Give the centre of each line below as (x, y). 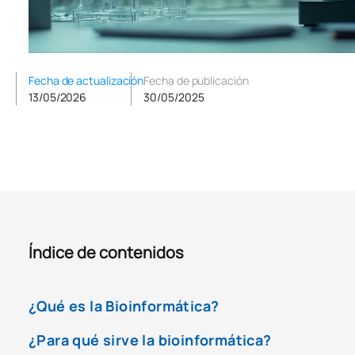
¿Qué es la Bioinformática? (124, 305)
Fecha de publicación (196, 80)
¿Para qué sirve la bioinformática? (150, 340)
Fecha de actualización (86, 80)
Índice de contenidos (106, 252)
